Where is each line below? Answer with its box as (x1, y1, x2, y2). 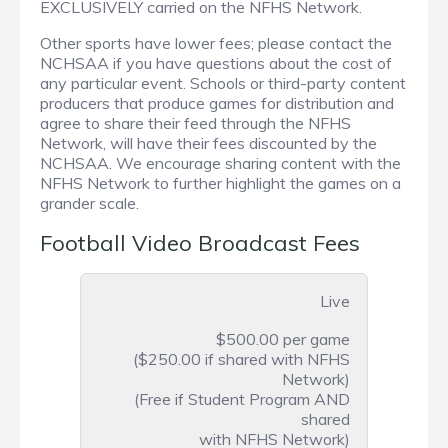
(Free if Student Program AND (134, 389, 350, 410)
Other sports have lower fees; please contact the (40, 33, 392, 54)
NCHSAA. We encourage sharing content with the (40, 153, 401, 174)
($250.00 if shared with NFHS (133, 349, 350, 370)
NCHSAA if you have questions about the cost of (40, 53, 392, 74)
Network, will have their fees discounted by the (40, 133, 377, 154)
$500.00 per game (216, 329, 350, 350)
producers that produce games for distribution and (40, 93, 394, 114)
